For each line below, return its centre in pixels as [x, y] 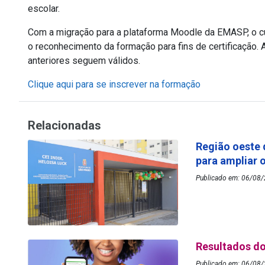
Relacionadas [64, 126]
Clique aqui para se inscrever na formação [115, 85]
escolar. [45, 9]
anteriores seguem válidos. [84, 61]
